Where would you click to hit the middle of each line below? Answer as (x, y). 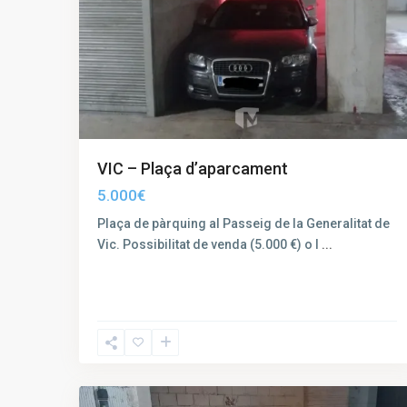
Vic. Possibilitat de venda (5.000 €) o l (209, 244)
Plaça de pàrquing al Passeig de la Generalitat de (243, 223)
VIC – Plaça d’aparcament (193, 168)
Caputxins (126, 347)
